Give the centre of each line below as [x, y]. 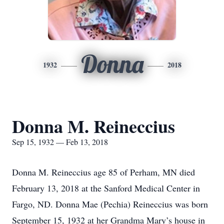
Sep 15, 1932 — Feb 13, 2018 [60, 142]
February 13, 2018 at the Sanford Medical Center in [106, 188]
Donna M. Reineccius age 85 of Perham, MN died [103, 172]
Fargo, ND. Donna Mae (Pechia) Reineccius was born [110, 204]
